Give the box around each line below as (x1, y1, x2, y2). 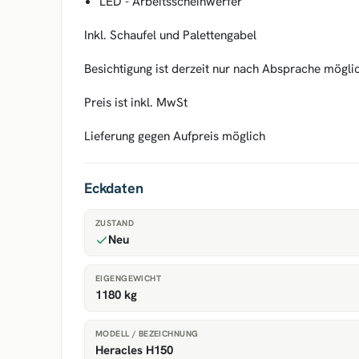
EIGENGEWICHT (95, 272, 162, 284)
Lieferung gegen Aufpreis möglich (84, 127, 265, 144)
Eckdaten (84, 179, 143, 197)
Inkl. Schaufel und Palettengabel (84, 26, 256, 43)
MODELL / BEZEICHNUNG (95, 328, 199, 339)
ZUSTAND (95, 217, 134, 228)
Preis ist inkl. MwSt (84, 94, 188, 111)
